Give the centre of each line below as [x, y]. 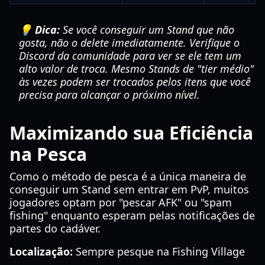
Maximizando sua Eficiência [131, 133]
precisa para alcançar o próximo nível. [109, 95]
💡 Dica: [39, 30]
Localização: [41, 251]
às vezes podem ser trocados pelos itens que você [135, 82]
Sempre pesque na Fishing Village [159, 251]
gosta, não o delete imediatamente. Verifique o [129, 43]
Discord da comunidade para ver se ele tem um [130, 56]
